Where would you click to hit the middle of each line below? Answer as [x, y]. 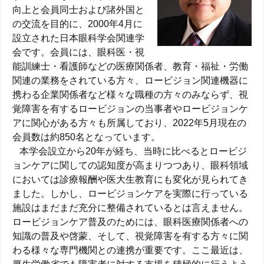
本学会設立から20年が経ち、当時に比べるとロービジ [130, 151]
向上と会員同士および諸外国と [78, 10]
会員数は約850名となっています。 [86, 137]
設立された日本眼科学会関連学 [78, 38]
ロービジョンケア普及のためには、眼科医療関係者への [130, 222]
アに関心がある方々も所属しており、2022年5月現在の [129, 123]
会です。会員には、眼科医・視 [78, 52]
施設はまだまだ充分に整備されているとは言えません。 [130, 208]
